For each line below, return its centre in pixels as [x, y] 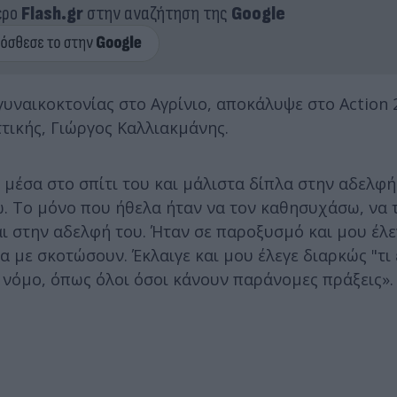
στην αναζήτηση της [157, 14]
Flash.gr [52, 14]
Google [258, 14]
